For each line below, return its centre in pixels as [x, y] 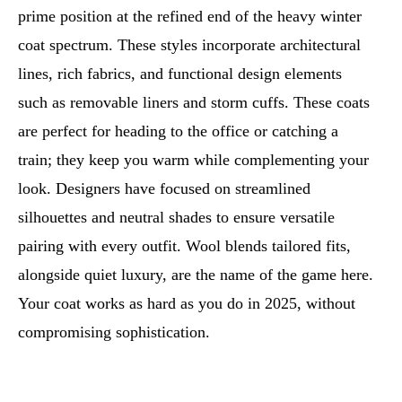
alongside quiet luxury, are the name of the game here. [196, 274]
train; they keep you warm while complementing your [193, 159]
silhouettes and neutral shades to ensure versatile [176, 217]
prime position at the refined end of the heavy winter [190, 16]
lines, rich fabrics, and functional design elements [180, 73]
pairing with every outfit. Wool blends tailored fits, [184, 245]
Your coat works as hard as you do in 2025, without [187, 303]
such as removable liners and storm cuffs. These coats [194, 102]
